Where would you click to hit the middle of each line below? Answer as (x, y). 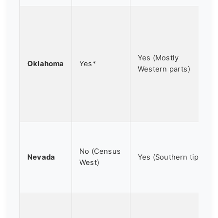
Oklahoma (46, 64)
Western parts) (164, 69)
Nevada (41, 157)
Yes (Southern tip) (170, 157)
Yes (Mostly (158, 58)
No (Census (100, 151)
